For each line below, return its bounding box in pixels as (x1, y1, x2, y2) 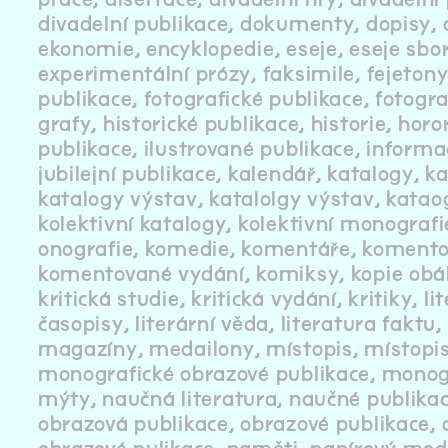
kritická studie (37, 289, 180, 311)
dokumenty (239, 14, 355, 36)
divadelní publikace (37, 14, 229, 36)
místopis (265, 339, 353, 361)
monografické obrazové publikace (37, 364, 371, 386)
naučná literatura (102, 389, 278, 411)
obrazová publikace (37, 414, 229, 436)
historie (310, 114, 387, 136)
